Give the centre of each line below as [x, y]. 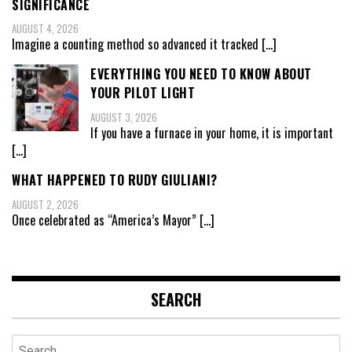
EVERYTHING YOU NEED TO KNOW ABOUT [201, 74]
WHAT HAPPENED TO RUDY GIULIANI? [115, 180]
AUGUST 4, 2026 [45, 29]
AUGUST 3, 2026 [124, 117]
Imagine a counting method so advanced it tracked [137, 44]
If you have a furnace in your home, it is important [212, 132]
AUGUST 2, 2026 [45, 204]
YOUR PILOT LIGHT [143, 93]
